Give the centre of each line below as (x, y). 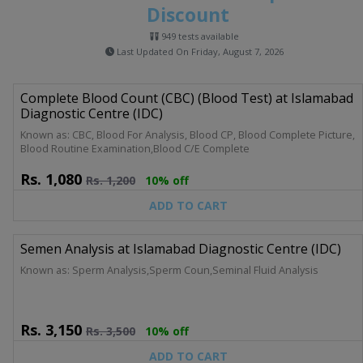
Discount (188, 15)
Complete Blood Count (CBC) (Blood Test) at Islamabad (187, 98)
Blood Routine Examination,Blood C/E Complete (135, 148)
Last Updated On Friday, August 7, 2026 (199, 51)
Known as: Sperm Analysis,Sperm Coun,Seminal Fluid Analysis (195, 270)
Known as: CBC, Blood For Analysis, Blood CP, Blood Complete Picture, (188, 135)
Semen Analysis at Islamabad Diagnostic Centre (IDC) (181, 248)
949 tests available (199, 36)
